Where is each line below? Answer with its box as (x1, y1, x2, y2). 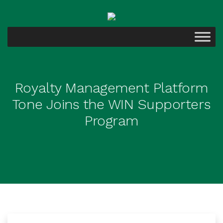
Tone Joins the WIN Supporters (12, 96, 211, 112)
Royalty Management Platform (14, 80, 209, 96)
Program (85, 112, 138, 129)
